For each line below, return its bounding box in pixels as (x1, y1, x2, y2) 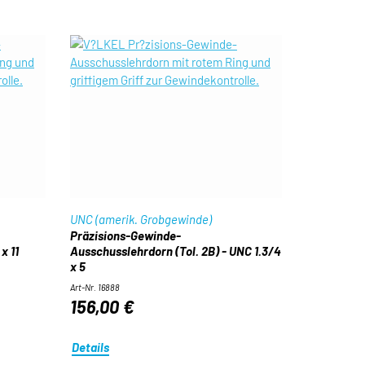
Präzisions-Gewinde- (69, 228, 181, 243)
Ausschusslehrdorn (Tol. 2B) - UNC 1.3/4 (69, 244, 281, 258)
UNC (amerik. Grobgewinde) (69, 212, 212, 226)
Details (72, 339, 110, 354)
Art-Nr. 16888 (69, 282, 120, 292)
